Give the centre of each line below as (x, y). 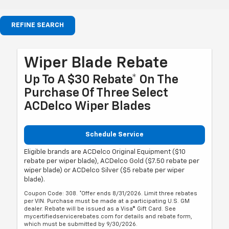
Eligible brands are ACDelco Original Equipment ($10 (105, 152)
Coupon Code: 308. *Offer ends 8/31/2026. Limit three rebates (111, 194)
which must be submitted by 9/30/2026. (81, 224)
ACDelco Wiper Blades (88, 106)
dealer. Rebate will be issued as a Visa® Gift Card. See (100, 209)
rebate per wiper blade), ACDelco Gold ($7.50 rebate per (112, 162)
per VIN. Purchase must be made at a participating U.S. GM (107, 201)
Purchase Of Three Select (96, 93)
